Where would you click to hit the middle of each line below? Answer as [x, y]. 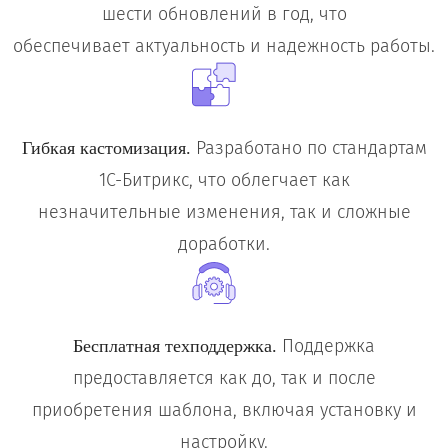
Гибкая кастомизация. [106, 148]
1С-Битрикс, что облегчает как [224, 180]
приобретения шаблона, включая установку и [224, 410]
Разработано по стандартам [308, 148]
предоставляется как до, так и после [224, 378]
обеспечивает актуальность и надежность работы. [224, 46]
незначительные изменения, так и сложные [224, 212]
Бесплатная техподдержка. [175, 346]
